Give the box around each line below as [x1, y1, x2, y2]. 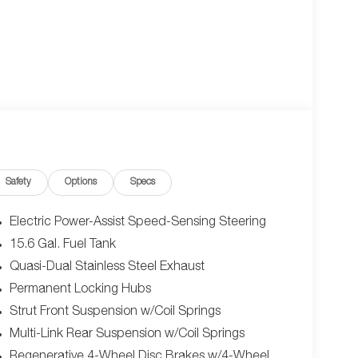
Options [65, 177, 97, 188]
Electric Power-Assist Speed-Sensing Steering [9, 217, 266, 230]
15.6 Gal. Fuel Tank [9, 239, 116, 253]
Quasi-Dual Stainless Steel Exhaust [9, 261, 205, 275]
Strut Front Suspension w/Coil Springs [9, 306, 221, 320]
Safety [6, 177, 32, 188]
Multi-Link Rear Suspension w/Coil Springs [9, 328, 245, 342]
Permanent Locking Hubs [9, 284, 151, 297]
